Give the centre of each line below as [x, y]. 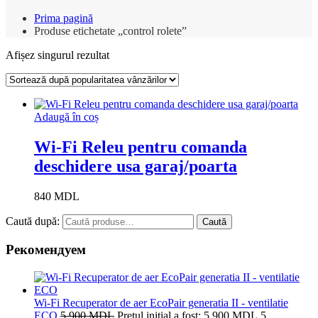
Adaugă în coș [66, 116]
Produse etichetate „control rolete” [110, 31]
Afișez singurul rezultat [57, 55]
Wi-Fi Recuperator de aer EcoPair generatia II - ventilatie [161, 303]
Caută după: [33, 221]
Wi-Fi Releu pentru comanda [141, 147]
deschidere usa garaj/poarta [136, 166]
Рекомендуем [46, 250]
